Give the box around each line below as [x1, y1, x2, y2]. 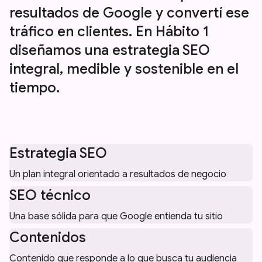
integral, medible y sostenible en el [9, 60, 239, 78]
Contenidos [9, 228, 86, 246]
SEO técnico [9, 186, 91, 204]
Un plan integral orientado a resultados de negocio [9, 168, 226, 180]
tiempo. [9, 78, 60, 96]
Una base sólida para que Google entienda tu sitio [9, 210, 223, 222]
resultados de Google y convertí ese [9, 4, 249, 22]
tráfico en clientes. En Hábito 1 [9, 22, 209, 40]
